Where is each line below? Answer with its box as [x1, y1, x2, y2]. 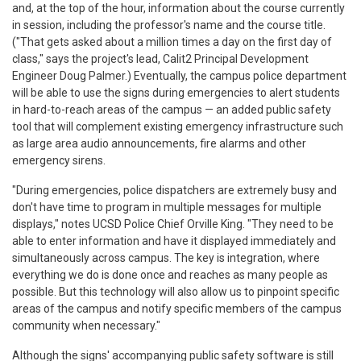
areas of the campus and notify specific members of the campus [12, 301, 342, 315]
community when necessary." [12, 318, 160, 332]
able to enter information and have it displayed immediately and [12, 234, 336, 247]
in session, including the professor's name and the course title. [12, 18, 326, 31]
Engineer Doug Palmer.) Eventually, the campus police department [12, 68, 346, 82]
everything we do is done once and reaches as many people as [12, 268, 328, 281]
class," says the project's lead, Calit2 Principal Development [12, 52, 309, 65]
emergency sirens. [12, 153, 108, 167]
